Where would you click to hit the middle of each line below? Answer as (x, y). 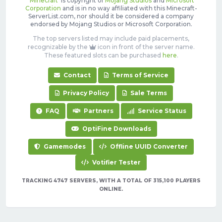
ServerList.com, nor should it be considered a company (111, 16)
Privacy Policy (85, 93)
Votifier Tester (116, 163)
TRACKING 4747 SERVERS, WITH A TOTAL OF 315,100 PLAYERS (111, 181)
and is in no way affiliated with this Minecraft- (129, 8)
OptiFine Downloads (116, 129)
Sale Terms (148, 93)
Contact (76, 75)
